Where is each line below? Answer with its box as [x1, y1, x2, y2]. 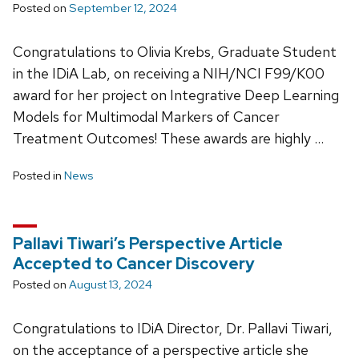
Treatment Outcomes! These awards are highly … [13, 129, 324, 148]
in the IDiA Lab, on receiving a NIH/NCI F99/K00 [13, 64, 325, 83]
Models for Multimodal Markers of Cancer [13, 107, 280, 127]
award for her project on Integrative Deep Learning [13, 86, 339, 105]
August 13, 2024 [69, 276, 152, 293]
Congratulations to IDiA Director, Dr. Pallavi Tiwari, [13, 319, 333, 338]
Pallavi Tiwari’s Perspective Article [13, 233, 283, 255]
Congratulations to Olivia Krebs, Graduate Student [13, 42, 337, 62]
